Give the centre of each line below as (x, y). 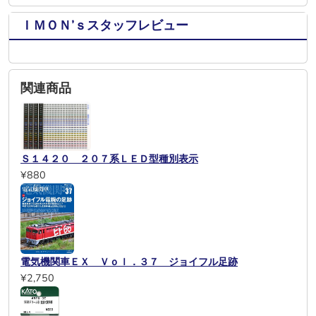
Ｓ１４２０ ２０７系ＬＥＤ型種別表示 (109, 159)
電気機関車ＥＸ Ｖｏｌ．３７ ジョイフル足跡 (129, 262)
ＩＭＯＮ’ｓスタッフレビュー (104, 25)
